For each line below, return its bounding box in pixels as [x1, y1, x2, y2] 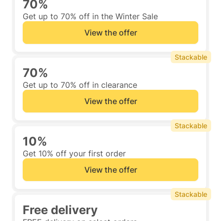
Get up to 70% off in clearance [23, 80, 137, 90]
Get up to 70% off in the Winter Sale [23, 11, 158, 21]
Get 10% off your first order [23, 148, 126, 158]
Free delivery [23, 203, 98, 217]
